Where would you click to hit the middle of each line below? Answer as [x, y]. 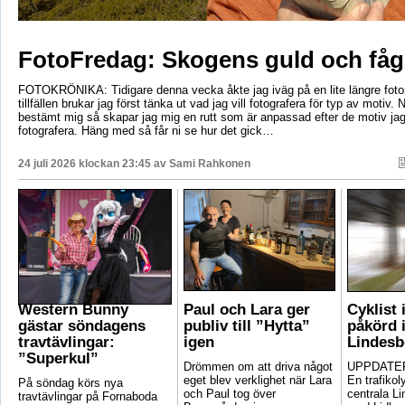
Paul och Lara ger [246, 310]
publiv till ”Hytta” [246, 326]
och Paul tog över [229, 394]
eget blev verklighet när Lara [257, 381]
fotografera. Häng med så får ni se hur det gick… [146, 131]
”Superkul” [58, 359]
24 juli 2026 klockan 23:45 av [93, 164]
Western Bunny [73, 310]
